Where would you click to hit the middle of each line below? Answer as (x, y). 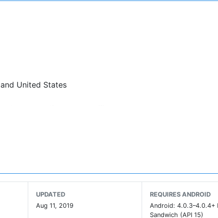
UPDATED (50, 195)
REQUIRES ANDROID (181, 195)
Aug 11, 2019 (54, 206)
